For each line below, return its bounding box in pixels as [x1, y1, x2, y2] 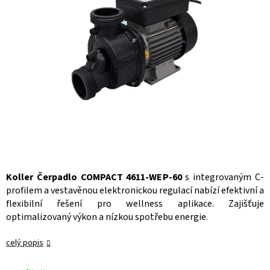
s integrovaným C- [181, 171, 264, 184]
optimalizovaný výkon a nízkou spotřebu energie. [6, 210, 208, 224]
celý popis [6, 237, 43, 250]
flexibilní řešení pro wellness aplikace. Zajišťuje [6, 197, 264, 211]
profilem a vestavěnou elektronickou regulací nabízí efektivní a [6, 184, 264, 198]
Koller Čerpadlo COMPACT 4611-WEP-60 [6, 171, 182, 184]
